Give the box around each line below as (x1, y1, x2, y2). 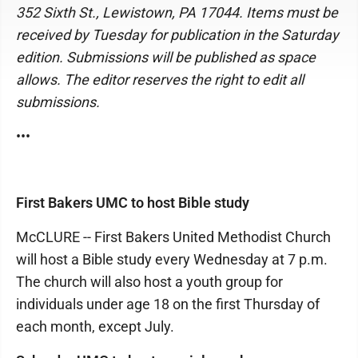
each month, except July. (16, 318, 174, 335)
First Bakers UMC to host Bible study (16, 194, 249, 211)
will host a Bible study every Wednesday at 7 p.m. (16, 251, 328, 268)
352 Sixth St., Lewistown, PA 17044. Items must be (16, 4, 338, 21)
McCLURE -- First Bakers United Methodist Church (16, 229, 331, 245)
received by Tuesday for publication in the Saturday (16, 26, 339, 43)
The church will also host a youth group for (16, 273, 283, 290)
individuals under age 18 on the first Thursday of (16, 296, 320, 312)
